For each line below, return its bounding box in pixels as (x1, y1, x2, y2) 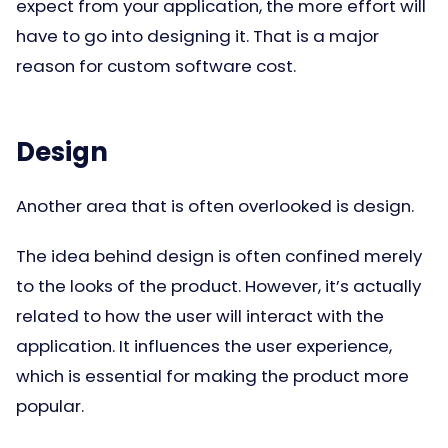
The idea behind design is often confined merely (16, 244, 422, 268)
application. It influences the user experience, (16, 334, 392, 358)
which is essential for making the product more (16, 364, 409, 388)
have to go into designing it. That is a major (16, 24, 379, 48)
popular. (16, 394, 84, 418)
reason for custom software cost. (16, 54, 296, 78)
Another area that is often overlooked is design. (16, 194, 414, 218)
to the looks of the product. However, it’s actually (16, 274, 421, 298)
